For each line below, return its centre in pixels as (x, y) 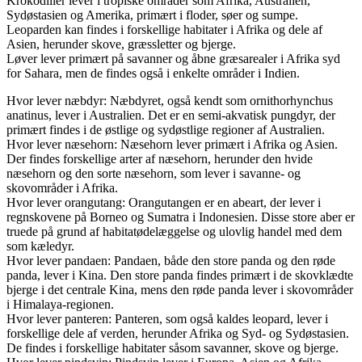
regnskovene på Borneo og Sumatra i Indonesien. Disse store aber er (181, 217)
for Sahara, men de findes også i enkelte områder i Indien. (153, 73)
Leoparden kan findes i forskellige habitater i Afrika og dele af (164, 29)
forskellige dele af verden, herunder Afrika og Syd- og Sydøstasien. (178, 333)
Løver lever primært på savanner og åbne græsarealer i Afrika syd (173, 58)
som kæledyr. (40, 246)
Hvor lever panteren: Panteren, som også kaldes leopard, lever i (167, 318)
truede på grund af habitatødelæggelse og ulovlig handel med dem (174, 231)
